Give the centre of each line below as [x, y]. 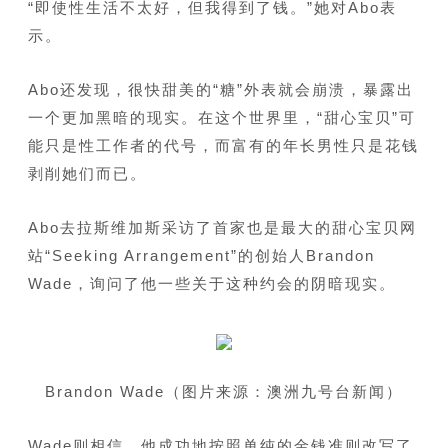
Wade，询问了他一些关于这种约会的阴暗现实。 [211, 284]
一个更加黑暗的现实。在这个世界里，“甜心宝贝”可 [221, 118]
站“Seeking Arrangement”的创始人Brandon [201, 256]
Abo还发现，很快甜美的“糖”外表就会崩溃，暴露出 [220, 90]
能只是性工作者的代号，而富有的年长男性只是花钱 [223, 146]
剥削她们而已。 [87, 174]
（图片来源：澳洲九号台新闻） [284, 392]
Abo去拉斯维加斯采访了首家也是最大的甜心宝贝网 [222, 228]
